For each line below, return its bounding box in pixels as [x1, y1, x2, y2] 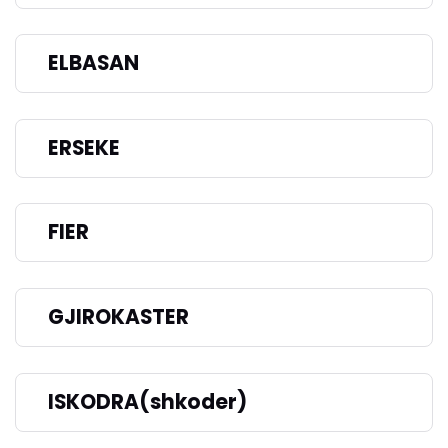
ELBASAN [48, 49, 139, 78]
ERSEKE [48, 133, 120, 162]
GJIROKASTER [48, 303, 189, 332]
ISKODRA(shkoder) [48, 387, 247, 416]
